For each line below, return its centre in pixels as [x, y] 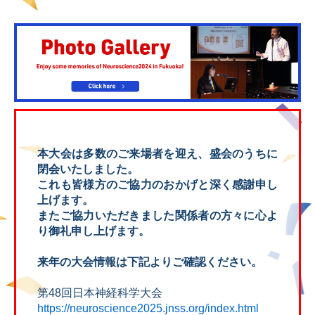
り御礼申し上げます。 [94, 231]
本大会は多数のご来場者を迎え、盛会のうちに [157, 154]
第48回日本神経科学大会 [100, 293]
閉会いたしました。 [88, 169]
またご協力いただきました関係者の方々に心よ [157, 216]
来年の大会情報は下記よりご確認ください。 [150, 262]
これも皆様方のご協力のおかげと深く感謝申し [157, 185]
